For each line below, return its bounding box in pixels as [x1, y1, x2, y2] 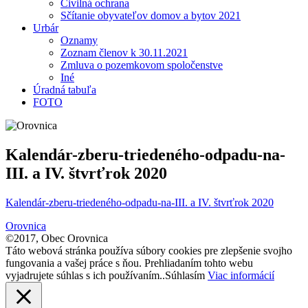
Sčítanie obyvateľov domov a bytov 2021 [60, 9, 241, 21]
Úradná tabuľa [33, 83, 96, 96]
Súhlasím [165, 269, 205, 281]
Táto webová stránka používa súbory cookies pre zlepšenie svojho [5, 244, 292, 256]
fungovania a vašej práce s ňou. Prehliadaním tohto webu [5, 256, 253, 269]
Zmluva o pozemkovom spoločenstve [60, 58, 223, 71]
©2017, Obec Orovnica [5, 232, 108, 244]
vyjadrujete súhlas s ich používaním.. [5, 269, 165, 281]
